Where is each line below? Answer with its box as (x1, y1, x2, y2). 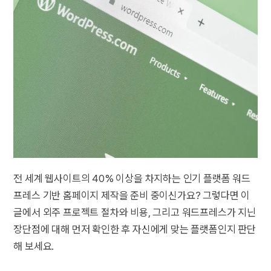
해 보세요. (13, 240, 54, 253)
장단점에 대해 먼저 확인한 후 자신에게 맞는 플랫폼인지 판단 (13, 223, 256, 236)
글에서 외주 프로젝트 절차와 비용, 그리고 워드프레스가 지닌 (13, 206, 256, 219)
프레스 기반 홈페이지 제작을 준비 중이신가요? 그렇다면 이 (13, 189, 250, 202)
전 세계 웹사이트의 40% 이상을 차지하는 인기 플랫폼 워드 (13, 172, 250, 185)
